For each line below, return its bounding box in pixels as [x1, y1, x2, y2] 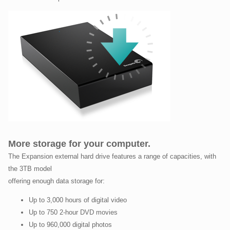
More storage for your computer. [8, 138, 150, 149]
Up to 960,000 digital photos [29, 220, 112, 228]
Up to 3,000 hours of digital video [29, 196, 127, 204]
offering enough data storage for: [8, 177, 105, 185]
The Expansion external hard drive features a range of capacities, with [8, 152, 216, 160]
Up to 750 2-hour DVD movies [29, 208, 118, 216]
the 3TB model [8, 164, 54, 172]
